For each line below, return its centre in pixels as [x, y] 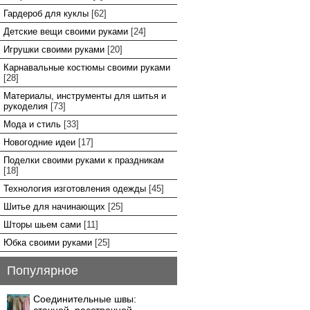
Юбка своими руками [48, 243]
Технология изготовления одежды [75, 189]
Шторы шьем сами [42, 225]
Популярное [43, 271]
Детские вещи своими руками [66, 31]
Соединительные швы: [85, 299]
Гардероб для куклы [46, 13]
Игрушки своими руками [54, 49]
